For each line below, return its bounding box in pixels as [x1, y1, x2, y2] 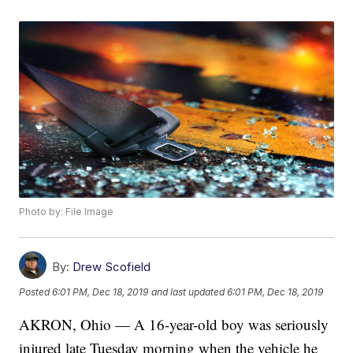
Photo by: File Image [19, 206, 114, 218]
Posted [19, 285, 53, 298]
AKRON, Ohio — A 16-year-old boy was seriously [19, 314, 329, 335]
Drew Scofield [72, 259, 151, 275]
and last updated [151, 285, 225, 298]
